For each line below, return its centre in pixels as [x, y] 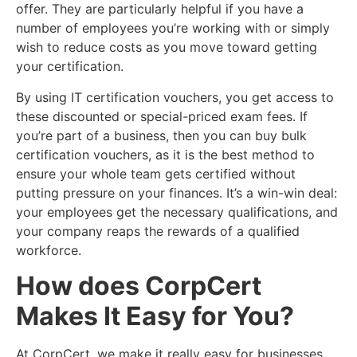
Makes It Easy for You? [155, 316]
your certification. [70, 67]
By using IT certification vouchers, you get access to [175, 97]
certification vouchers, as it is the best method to [165, 154]
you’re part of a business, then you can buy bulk [161, 135]
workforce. [49, 250]
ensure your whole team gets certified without [156, 173]
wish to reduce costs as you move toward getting [167, 47]
